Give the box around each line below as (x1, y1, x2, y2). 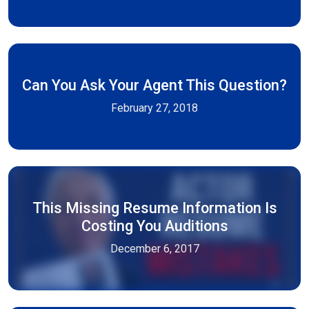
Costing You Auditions (81, 217, 228, 235)
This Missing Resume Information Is (32, 199, 277, 217)
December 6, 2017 (110, 242, 199, 255)
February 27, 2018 (111, 101, 198, 114)
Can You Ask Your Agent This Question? (22, 77, 287, 94)
